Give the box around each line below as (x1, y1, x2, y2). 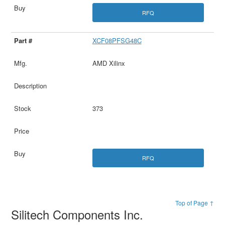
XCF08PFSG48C (92, 35, 142, 45)
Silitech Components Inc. (11, 205, 147, 223)
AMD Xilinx (92, 58, 125, 68)
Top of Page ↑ (175, 198, 214, 207)
